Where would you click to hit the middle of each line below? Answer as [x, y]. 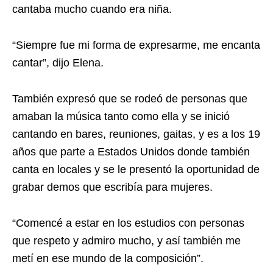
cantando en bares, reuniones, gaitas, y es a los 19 [136, 134]
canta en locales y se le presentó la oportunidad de [136, 169]
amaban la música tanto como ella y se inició [121, 116]
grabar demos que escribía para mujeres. [112, 187]
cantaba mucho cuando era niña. [92, 9]
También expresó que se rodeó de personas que [130, 98]
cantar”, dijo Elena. [58, 62]
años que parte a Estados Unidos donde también [131, 151]
